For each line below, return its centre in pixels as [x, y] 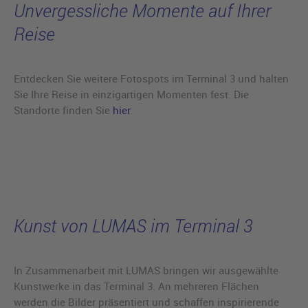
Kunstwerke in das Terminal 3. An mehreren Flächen [136, 286]
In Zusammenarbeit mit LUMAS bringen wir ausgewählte [146, 270]
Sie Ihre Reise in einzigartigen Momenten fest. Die [131, 94]
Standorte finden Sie [63, 110]
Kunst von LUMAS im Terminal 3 [133, 225]
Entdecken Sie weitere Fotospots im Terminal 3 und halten [151, 78]
